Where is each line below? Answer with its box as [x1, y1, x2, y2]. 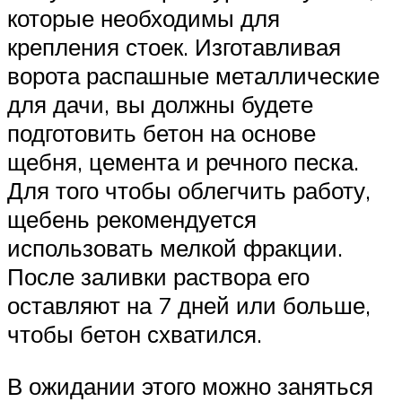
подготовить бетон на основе [7, 118, 316, 148]
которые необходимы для [7, 4, 280, 33]
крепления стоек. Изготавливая [7, 32, 341, 62]
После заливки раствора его [7, 262, 310, 292]
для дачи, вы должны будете [7, 90, 313, 119]
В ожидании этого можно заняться [7, 371, 373, 400]
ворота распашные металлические [7, 61, 380, 91]
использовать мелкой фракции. [7, 233, 343, 263]
